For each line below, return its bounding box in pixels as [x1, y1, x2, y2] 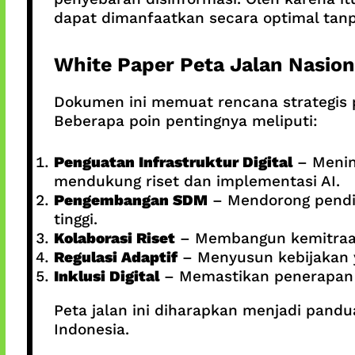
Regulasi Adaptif [53, 248, 177, 267]
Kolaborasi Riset [53, 229, 175, 248]
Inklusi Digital [53, 267, 159, 286]
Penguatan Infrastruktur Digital [53, 153, 292, 172]
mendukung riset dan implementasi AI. [53, 172, 340, 191]
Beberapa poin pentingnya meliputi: [53, 111, 318, 130]
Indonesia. [53, 320, 129, 339]
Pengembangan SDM [53, 191, 208, 210]
